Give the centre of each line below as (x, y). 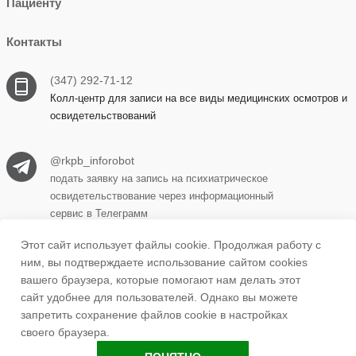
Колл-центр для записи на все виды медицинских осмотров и (198, 98)
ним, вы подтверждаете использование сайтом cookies (164, 262)
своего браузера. (65, 332)
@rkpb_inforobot (92, 161)
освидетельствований (103, 116)
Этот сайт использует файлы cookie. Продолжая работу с (171, 245)
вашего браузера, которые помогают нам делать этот (161, 280)
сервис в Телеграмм (99, 213)
